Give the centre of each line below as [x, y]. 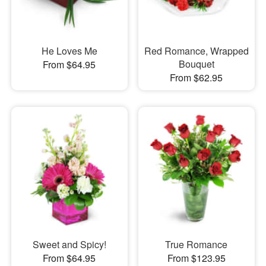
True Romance [197, 244]
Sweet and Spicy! [69, 244]
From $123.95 [196, 258]
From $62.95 [197, 78]
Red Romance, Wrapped [196, 51]
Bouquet [196, 64]
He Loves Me [69, 51]
